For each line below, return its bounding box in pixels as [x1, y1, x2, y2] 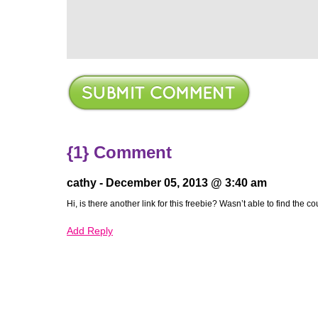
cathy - [67, 177, 106, 189]
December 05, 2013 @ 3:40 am [106, 177, 267, 189]
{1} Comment [67, 143, 172, 162]
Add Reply [67, 225, 113, 236]
